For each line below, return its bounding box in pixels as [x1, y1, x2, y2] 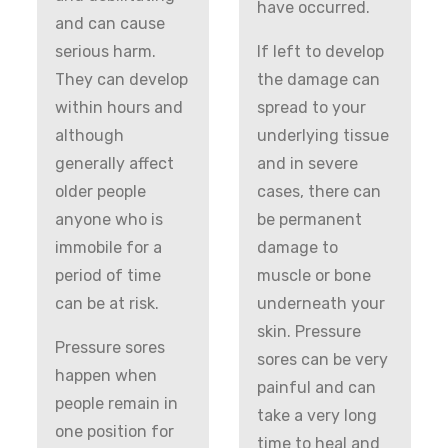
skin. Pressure [257, 321, 361, 341]
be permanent [257, 209, 362, 229]
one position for [55, 421, 175, 441]
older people [55, 181, 147, 201]
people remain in [55, 393, 179, 413]
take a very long [257, 405, 377, 425]
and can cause [55, 13, 166, 33]
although [55, 125, 125, 145]
